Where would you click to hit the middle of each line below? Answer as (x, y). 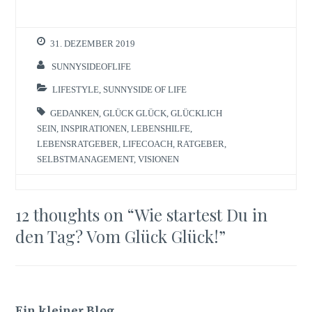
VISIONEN (159, 159)
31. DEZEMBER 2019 (93, 43)
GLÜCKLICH (197, 113)
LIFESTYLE (76, 90)
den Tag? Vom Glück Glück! (117, 236)
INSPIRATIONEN (94, 128)
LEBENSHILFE (161, 128)
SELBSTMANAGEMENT (86, 159)
